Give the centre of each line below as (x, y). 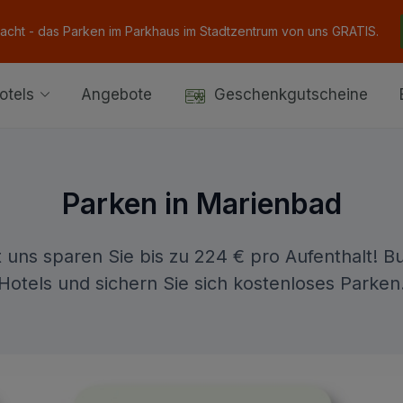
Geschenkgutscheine (291, 95)
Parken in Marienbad (201, 203)
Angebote (116, 95)
